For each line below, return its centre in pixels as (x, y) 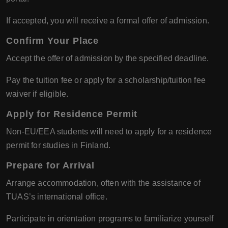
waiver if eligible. (37, 94)
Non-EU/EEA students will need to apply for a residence (109, 132)
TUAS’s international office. (57, 197)
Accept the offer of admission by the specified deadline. (108, 59)
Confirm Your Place (53, 41)
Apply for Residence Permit (72, 114)
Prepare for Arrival (51, 166)
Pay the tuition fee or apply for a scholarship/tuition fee (106, 80)
